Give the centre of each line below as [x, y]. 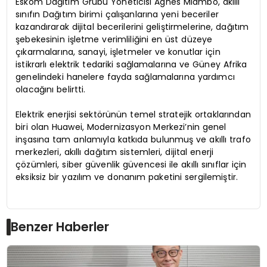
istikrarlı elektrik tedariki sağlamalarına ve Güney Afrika [131, 65]
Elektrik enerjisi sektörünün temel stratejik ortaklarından [133, 115]
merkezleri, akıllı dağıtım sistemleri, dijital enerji [115, 152]
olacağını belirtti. [51, 90]
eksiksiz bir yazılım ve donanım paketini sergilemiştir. [127, 177]
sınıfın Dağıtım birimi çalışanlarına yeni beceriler [117, 15]
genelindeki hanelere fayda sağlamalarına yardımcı [125, 77]
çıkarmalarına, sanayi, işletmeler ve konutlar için [118, 52]
